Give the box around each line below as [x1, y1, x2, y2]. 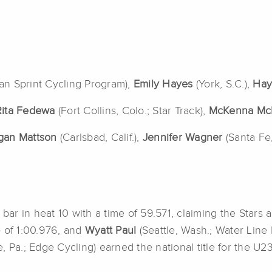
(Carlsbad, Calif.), [59, 132, 143, 144]
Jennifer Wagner [142, 132, 226, 144]
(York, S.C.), [192, 79, 253, 90]
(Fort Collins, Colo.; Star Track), [58, 106, 209, 117]
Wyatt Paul [84, 225, 140, 237]
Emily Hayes [133, 79, 193, 90]
